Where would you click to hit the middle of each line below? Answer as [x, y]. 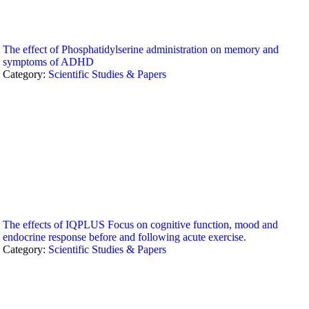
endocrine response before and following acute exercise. [125, 237]
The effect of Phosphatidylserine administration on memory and [141, 49]
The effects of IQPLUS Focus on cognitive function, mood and [141, 225]
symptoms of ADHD [49, 62]
